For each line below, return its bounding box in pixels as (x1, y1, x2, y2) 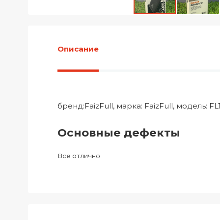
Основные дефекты (57, 126, 180, 139)
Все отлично (57, 151, 100, 160)
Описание (57, 44, 99, 54)
